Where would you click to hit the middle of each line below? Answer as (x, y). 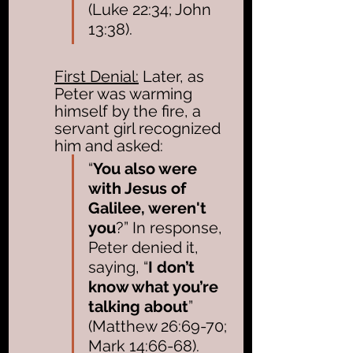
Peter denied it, (145, 247)
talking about (138, 306)
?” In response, (171, 227)
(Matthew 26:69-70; (160, 326)
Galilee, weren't (149, 208)
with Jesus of (139, 188)
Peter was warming (125, 93)
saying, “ (118, 267)
